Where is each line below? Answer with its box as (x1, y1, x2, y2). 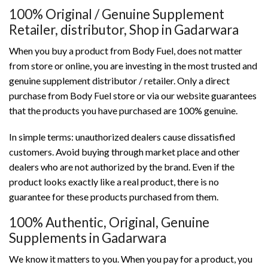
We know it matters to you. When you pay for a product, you (9, 253, 252, 265)
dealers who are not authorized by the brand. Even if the (9, 160, 234, 172)
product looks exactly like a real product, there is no (9, 175, 219, 187)
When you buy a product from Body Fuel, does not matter (9, 45, 242, 57)
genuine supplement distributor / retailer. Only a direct (9, 75, 230, 87)
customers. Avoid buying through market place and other (9, 145, 240, 157)
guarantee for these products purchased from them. (9, 190, 218, 202)
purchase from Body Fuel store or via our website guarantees (9, 90, 257, 102)
